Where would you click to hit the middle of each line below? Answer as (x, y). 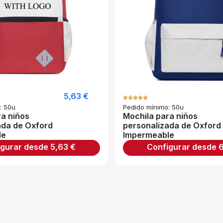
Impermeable (149, 135)
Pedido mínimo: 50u (153, 107)
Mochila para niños (160, 116)
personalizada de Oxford (172, 126)
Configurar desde (183, 147)
